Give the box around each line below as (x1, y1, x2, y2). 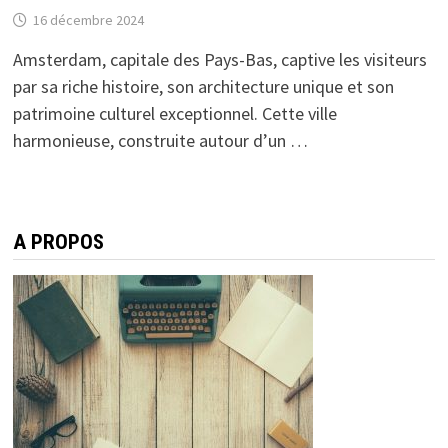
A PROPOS (12, 229, 104, 254)
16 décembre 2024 (32, 10, 144, 29)
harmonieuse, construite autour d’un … (12, 128, 308, 152)
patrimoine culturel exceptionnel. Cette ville (12, 101, 337, 125)
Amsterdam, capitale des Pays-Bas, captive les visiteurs (12, 47, 427, 71)
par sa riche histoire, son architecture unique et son (12, 74, 394, 98)
